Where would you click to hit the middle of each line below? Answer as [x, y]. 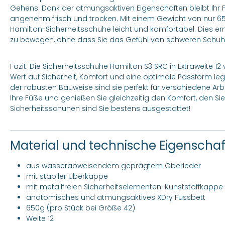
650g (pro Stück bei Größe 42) [81, 208]
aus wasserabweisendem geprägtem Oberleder [114, 166]
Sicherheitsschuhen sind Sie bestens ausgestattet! [100, 108]
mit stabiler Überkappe [67, 176]
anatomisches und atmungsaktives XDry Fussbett [116, 197]
